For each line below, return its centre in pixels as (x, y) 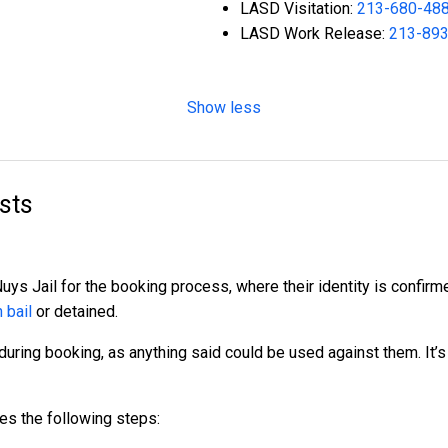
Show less (224, 108)
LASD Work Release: (314, 34)
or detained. (75, 312)
